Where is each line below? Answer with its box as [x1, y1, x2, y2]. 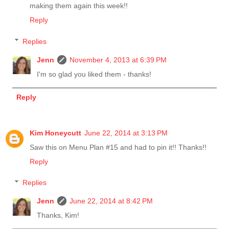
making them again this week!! [30, 1, 128, 10]
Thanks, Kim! [37, 211, 80, 220]
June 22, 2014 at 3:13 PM [84, 128, 168, 137]
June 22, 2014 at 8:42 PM [70, 197, 153, 205]
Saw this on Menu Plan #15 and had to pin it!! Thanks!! [30, 143, 207, 151]
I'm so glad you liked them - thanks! [37, 70, 152, 78]
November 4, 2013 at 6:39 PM [70, 55, 167, 64]
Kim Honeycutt [30, 128, 81, 137]
